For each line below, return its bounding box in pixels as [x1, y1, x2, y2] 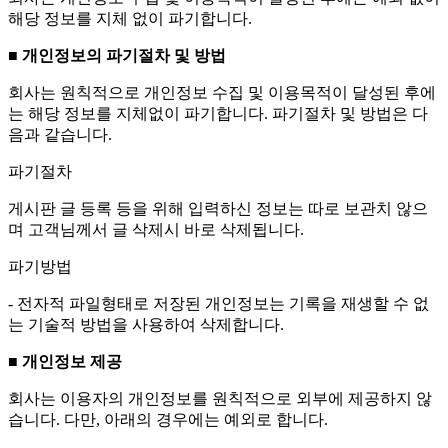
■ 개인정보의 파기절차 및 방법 [8, 46, 226, 64]
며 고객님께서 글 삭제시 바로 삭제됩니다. [8, 220, 304, 238]
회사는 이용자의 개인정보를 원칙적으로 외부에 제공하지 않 [8, 389, 432, 407]
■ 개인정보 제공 [8, 352, 122, 370]
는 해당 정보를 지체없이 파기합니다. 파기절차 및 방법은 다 [8, 104, 428, 122]
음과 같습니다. [8, 125, 112, 143]
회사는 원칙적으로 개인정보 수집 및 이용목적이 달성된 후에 [8, 83, 436, 101]
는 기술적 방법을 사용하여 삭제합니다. [8, 315, 284, 333]
